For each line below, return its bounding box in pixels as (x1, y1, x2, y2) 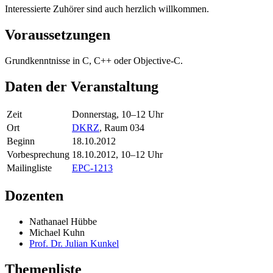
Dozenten (5, 188, 63, 204)
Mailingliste (7, 163, 52, 174)
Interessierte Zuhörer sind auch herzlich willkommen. (5, 4, 209, 15)
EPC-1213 (72, 163, 113, 174)
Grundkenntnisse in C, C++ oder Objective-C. (5, 55, 183, 66)
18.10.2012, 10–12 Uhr (72, 149, 163, 160)
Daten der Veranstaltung (5, 79, 158, 95)
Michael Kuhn (29, 227, 85, 238)
